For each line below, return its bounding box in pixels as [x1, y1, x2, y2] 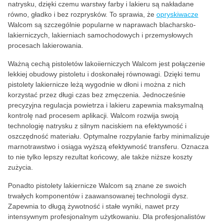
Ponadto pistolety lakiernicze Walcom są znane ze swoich [8, 182, 186, 189]
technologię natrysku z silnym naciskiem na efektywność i [8, 122, 186, 130]
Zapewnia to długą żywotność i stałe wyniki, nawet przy [8, 202, 179, 210]
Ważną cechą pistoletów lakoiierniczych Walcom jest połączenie [8, 60, 205, 68]
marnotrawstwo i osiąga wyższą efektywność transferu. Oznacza [8, 143, 209, 150]
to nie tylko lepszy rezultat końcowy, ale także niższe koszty [8, 153, 192, 161]
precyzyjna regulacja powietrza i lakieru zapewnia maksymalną [8, 101, 203, 109]
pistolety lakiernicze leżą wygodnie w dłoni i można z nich [8, 80, 185, 88]
